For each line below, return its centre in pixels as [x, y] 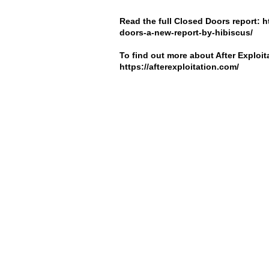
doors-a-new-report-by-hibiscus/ [186, 32]
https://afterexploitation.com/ [179, 67]
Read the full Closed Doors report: [191, 21]
